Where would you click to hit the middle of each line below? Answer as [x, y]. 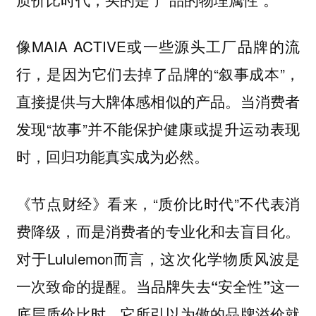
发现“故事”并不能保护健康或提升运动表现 [158, 129]
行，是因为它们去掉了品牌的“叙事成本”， [158, 74]
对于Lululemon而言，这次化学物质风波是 [158, 258]
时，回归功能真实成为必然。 [112, 156]
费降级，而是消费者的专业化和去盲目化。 [158, 230]
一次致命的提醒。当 [83, 285]
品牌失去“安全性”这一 [225, 286]
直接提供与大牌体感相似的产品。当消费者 [158, 101]
